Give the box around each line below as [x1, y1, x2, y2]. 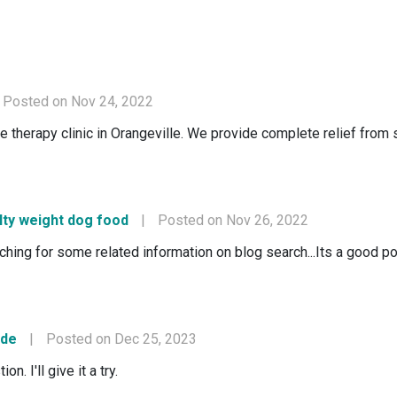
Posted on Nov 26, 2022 [158, 212, 308, 229]
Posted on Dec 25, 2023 [46, 331, 197, 347]
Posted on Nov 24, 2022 [3, 93, 153, 110]
